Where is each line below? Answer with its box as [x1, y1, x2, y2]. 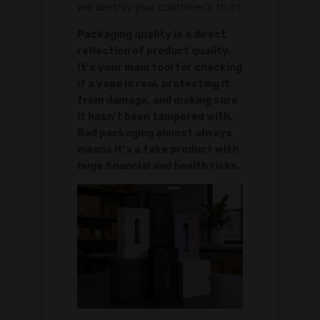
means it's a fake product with [77, 143, 239, 156]
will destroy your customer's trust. [77, 1, 243, 14]
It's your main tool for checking [77, 61, 242, 74]
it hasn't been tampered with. [77, 110, 233, 123]
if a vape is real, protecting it [77, 77, 230, 90]
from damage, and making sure [77, 94, 238, 106]
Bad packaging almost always [77, 126, 232, 139]
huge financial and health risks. [77, 159, 240, 172]
